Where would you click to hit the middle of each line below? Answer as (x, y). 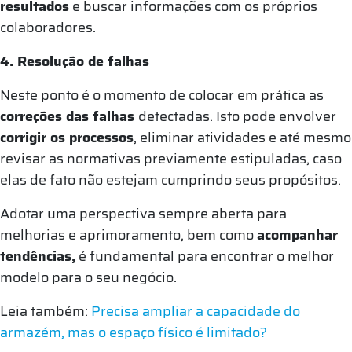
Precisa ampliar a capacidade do (196, 311)
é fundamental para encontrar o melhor (205, 256)
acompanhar (297, 235)
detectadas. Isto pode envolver (237, 116)
